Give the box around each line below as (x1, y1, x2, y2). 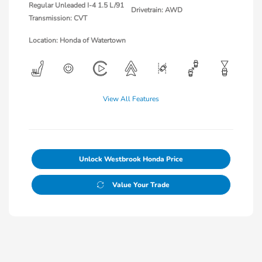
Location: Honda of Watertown (29, 35, 126, 45)
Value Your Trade (112, 180, 170, 189)
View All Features (103, 94, 159, 104)
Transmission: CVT (29, 13, 87, 23)
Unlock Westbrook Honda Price (79, 154, 183, 164)
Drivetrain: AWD (131, 5, 182, 15)
